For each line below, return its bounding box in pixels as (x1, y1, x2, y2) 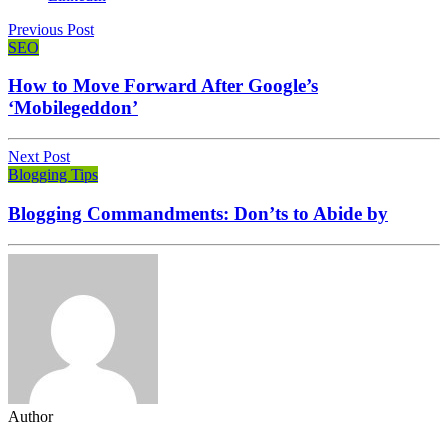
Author (8, 407, 53, 425)
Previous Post (8, 20, 94, 38)
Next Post (8, 148, 70, 166)
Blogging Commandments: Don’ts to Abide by (8, 202, 388, 224)
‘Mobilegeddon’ (8, 97, 138, 119)
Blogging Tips (8, 166, 98, 184)
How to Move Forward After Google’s (8, 75, 318, 97)
